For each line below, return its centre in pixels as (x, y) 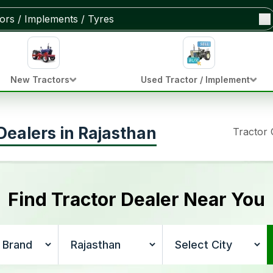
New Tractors (40, 80)
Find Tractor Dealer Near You (136, 199)
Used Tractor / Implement (195, 80)
